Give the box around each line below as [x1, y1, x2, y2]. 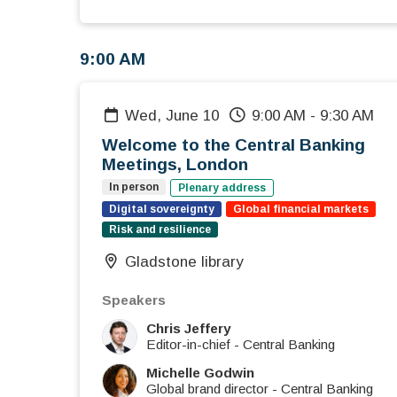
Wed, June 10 [139, 107, 220, 125]
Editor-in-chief [146, 337, 230, 353]
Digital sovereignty [109, 203, 214, 216]
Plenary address [178, 182, 266, 195]
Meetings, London [102, 155, 248, 175]
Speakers [102, 292, 166, 308]
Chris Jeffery [146, 321, 231, 337]
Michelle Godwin [146, 365, 254, 381]
